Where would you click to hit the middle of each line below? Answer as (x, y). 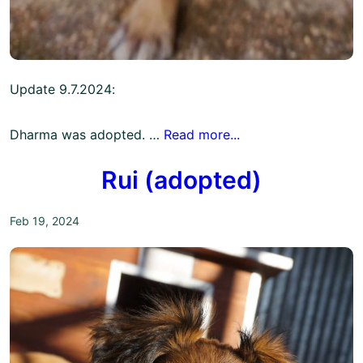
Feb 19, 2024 (45, 221)
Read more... (202, 135)
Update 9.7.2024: (62, 90)
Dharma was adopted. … (87, 135)
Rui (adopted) (181, 180)
